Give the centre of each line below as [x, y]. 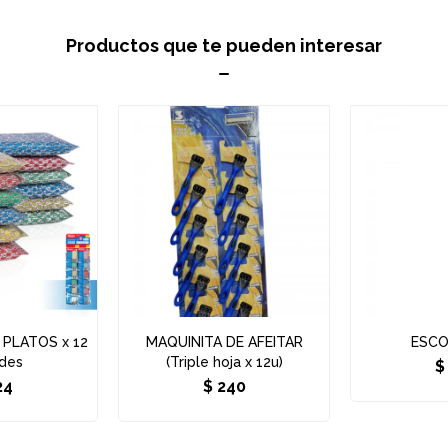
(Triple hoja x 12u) [224, 362]
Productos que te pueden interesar [224, 45]
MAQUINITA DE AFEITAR [224, 342]
